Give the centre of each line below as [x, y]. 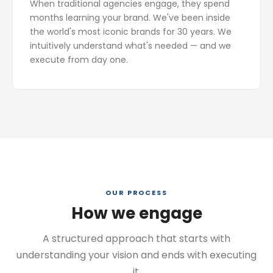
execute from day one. [79, 60]
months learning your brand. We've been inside [130, 18]
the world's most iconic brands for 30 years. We [131, 32]
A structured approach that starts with [136, 239]
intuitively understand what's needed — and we [130, 46]
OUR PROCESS [136, 193]
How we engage [136, 213]
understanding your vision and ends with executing [136, 255]
